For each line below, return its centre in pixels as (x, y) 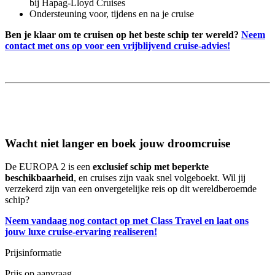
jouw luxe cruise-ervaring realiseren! (81, 232)
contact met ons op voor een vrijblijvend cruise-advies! (118, 45)
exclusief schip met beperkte (151, 167)
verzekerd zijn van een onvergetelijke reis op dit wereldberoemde (131, 189)
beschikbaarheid (39, 178)
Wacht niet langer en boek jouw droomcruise (118, 143)
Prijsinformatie (33, 253)
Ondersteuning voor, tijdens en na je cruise (112, 14)
